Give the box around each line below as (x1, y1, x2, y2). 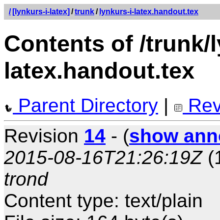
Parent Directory (13, 94, 158, 116)
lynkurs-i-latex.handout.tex (99, 7, 198, 16)
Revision (4, 125, 84, 146)
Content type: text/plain (4, 190, 203, 211)
